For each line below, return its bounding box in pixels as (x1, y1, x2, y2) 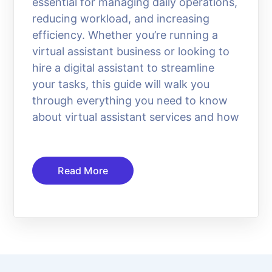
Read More (58, 164, 109, 177)
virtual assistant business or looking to (32, 44, 230, 58)
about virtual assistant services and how (32, 110, 240, 123)
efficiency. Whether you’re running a (32, 28, 219, 41)
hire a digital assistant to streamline (32, 61, 215, 74)
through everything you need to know (32, 93, 228, 107)
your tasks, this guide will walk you (32, 77, 210, 90)
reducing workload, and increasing (32, 12, 210, 25)
